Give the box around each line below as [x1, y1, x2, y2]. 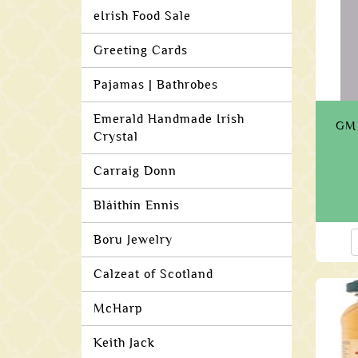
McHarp [93, 301, 143, 316]
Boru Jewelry [93, 233, 173, 247]
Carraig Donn [93, 164, 177, 178]
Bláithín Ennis [93, 198, 180, 213]
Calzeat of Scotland [93, 267, 213, 281]
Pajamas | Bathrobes [93, 78, 218, 92]
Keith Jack [93, 336, 155, 350]
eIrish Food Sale [93, 9, 191, 23]
